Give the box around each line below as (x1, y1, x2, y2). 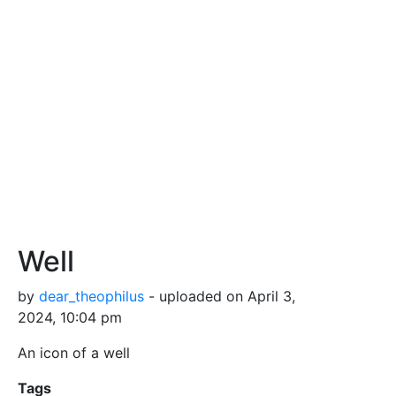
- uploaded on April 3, (144, 286, 295, 305)
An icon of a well (18, 343, 130, 362)
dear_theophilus (39, 286, 144, 305)
